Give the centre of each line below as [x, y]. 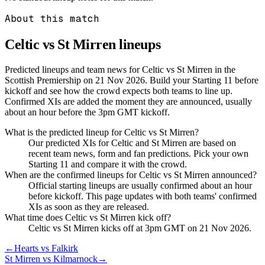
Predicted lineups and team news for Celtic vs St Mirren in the [120, 69]
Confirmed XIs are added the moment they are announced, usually [128, 101]
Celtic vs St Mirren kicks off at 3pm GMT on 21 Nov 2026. [140, 228]
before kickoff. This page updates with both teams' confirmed [143, 196]
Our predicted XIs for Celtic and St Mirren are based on [132, 143]
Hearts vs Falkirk [46, 248]
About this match [52, 18]
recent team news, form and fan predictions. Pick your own [138, 153]
